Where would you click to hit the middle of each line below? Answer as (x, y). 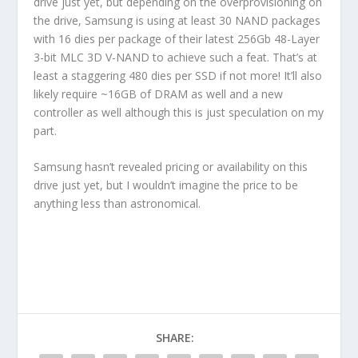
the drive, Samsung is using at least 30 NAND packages (177, 20)
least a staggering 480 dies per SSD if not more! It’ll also (178, 75)
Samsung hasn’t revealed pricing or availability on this (171, 167)
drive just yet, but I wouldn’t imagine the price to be (166, 185)
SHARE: (175, 337)
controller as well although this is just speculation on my (179, 112)
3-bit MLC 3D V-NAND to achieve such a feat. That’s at (176, 57)
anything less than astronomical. (117, 204)
